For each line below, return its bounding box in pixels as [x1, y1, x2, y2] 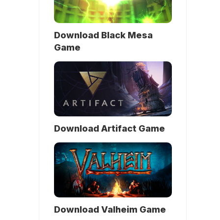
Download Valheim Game [54, 204, 166, 215]
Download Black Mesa [54, 29, 153, 40]
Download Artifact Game [54, 123, 165, 134]
